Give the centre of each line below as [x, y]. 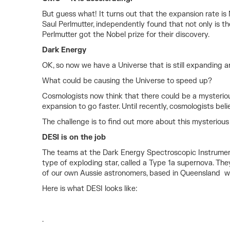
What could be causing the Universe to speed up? [128, 81]
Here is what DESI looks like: [90, 189]
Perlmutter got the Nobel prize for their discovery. [126, 35]
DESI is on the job [74, 137]
